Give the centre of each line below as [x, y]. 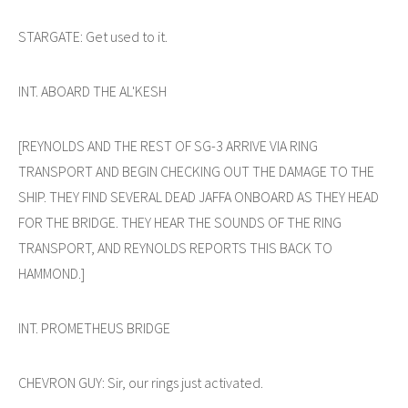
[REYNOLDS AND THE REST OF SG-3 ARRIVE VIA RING [168, 145]
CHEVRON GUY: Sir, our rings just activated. [141, 382]
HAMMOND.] [51, 273]
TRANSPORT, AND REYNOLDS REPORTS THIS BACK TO [175, 247]
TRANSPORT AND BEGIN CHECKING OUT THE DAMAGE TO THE [196, 171]
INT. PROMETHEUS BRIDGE [94, 327]
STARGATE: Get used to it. [93, 36]
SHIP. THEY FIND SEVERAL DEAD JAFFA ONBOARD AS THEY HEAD [199, 196]
